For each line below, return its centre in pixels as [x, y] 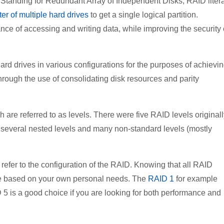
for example [196, 178]
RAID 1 [161, 178]
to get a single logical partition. [143, 14]
